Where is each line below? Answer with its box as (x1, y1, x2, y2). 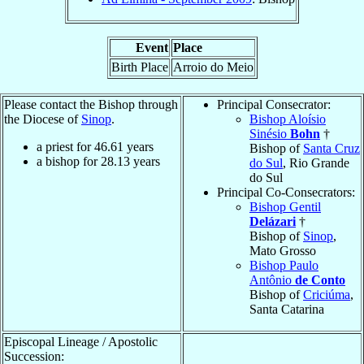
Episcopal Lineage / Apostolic (4, 334, 158, 349)
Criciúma (303, 287, 350, 301)
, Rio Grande (283, 155, 349, 170)
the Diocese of (4, 111, 81, 126)
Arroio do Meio (172, 59, 253, 74)
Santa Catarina (249, 301, 324, 316)
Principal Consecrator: (217, 97, 331, 111)
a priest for (37, 139, 94, 154)
